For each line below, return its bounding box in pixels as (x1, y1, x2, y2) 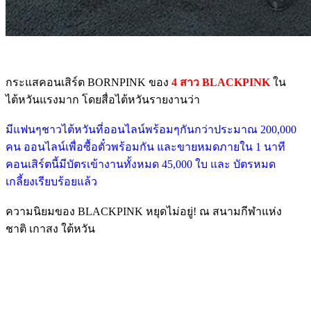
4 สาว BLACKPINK (169, 76, 273, 88)
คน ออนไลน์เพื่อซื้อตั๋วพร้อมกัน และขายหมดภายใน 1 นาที (6, 140, 285, 153)
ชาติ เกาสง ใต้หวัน (6, 222, 95, 235)
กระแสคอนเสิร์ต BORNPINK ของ (6, 76, 169, 88)
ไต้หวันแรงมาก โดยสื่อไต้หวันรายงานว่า (6, 93, 200, 106)
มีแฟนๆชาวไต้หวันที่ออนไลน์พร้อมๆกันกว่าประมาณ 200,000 (6, 123, 296, 135)
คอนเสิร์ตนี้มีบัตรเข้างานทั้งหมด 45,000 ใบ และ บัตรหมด (6, 158, 276, 170)
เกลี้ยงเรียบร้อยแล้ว (6, 175, 97, 187)
